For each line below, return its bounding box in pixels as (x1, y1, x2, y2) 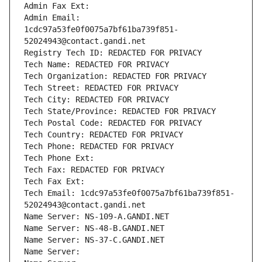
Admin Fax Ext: (24, 1, 89, 11)
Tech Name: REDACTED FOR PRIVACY (24, 60, 169, 70)
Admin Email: (24, 13, 80, 23)
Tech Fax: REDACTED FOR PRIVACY (24, 165, 164, 175)
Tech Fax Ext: (24, 177, 85, 187)
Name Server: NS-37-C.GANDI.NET (24, 235, 164, 245)
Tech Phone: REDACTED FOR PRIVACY (24, 142, 174, 151)
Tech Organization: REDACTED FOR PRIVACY (24, 71, 206, 81)
